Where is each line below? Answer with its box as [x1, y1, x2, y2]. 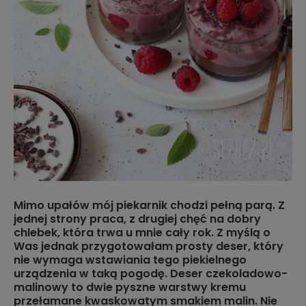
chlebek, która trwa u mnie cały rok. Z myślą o [14, 224, 270, 240]
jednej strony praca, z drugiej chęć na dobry [14, 210, 261, 227]
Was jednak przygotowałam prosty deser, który [14, 238, 283, 254]
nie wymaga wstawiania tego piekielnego [14, 251, 247, 268]
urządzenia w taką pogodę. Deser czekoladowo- [14, 265, 288, 281]
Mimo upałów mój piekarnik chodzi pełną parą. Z [14, 197, 285, 213]
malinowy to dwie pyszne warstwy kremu [14, 279, 246, 295]
